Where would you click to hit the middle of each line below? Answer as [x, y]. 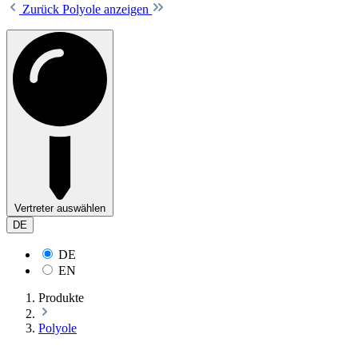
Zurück [42, 9]
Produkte [61, 297]
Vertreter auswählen [60, 208]
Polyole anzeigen [107, 9]
